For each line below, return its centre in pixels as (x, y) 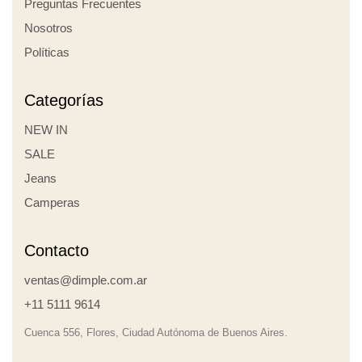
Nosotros (48, 27)
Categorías (64, 100)
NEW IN (46, 129)
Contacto (57, 250)
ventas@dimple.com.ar (86, 280)
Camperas (52, 202)
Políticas (47, 52)
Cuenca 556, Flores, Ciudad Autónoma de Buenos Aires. (156, 332)
